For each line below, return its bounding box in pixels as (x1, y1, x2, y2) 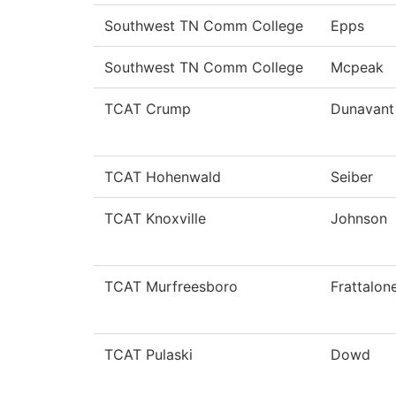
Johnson (331, 209, 387, 228)
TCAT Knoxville (104, 209, 206, 228)
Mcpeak (331, 58, 384, 77)
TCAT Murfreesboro (104, 278, 238, 296)
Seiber (331, 168, 373, 187)
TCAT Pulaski (104, 346, 193, 364)
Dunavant (331, 100, 394, 118)
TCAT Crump (104, 100, 191, 118)
